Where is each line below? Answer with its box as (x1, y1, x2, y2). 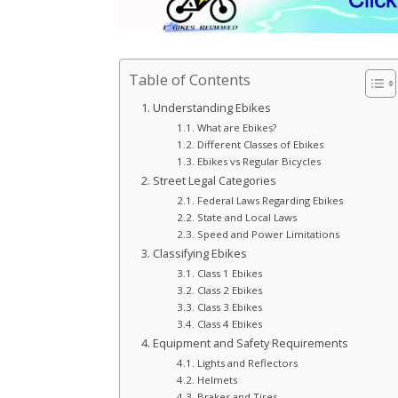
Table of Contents (129, 69, 251, 91)
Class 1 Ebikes (196, 267, 262, 281)
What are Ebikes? (196, 121, 276, 135)
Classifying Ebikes (152, 246, 247, 262)
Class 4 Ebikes (196, 317, 262, 331)
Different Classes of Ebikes (196, 138, 323, 152)
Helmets (196, 373, 237, 387)
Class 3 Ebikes (196, 300, 262, 314)
